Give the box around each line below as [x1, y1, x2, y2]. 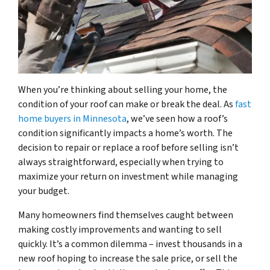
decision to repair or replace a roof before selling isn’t [18, 141, 239, 155]
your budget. [18, 184, 69, 198]
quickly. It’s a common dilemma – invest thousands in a [18, 237, 242, 251]
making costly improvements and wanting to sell [18, 223, 222, 237]
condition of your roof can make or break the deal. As [18, 98, 233, 111]
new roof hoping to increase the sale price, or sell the [18, 252, 237, 266]
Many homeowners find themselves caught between [18, 209, 233, 222]
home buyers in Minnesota [18, 112, 127, 126]
